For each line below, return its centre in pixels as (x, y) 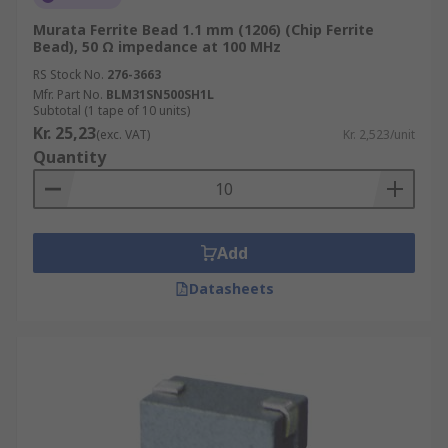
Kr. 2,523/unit (379, 134)
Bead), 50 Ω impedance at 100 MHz (157, 46)
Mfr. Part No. (68, 94)
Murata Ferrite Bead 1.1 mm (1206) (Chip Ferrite (203, 29)
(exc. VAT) (123, 134)
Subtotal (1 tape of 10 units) (111, 110)
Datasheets (231, 288)
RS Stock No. (68, 74)
